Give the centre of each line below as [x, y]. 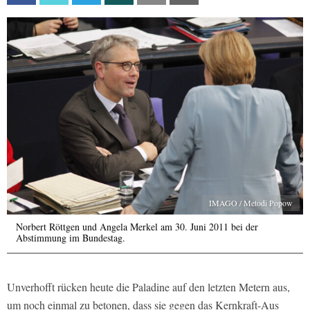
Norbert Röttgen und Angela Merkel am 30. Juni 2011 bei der [137, 227]
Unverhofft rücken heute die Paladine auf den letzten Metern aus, [148, 287]
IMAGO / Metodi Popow [251, 203]
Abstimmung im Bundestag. [71, 238]
